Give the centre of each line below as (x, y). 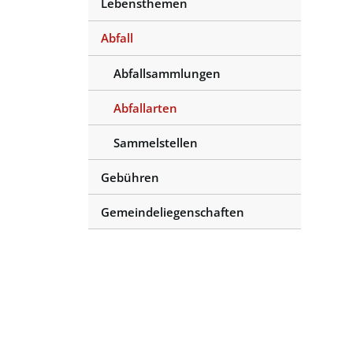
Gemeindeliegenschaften (173, 212)
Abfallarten (145, 108)
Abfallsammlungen (167, 73)
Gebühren (130, 177)
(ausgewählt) (153, 133)
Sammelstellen (156, 142)
